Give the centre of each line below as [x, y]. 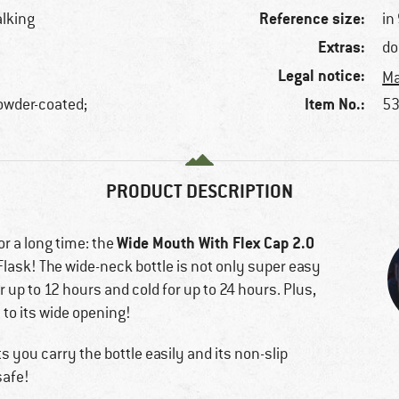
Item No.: [335, 104]
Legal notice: [322, 76]
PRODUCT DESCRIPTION [199, 191]
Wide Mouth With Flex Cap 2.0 [216, 243]
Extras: [342, 47]
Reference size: [313, 19]
